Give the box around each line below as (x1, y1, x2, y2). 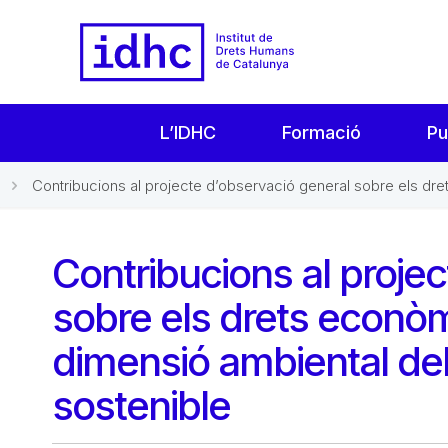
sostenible (52, 380, 230, 430)
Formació (281, 121, 361, 143)
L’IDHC (159, 121, 216, 143)
